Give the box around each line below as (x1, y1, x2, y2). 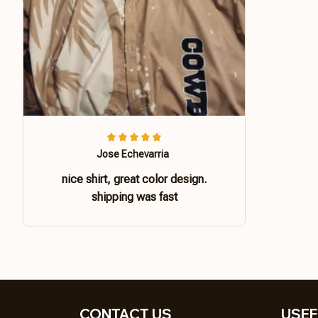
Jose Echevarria (97, 148, 169, 160)
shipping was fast (91, 190, 177, 204)
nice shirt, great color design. (62, 172, 207, 186)
